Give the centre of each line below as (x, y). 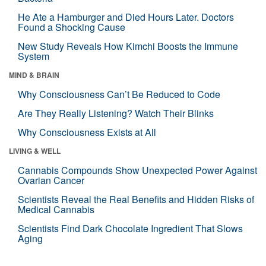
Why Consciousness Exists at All (87, 132)
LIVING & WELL (35, 151)
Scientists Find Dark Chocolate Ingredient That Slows (130, 228)
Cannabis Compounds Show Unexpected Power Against (137, 170)
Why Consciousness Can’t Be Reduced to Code (119, 94)
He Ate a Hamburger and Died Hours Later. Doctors (126, 17)
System (34, 56)
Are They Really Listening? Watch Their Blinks (116, 113)
